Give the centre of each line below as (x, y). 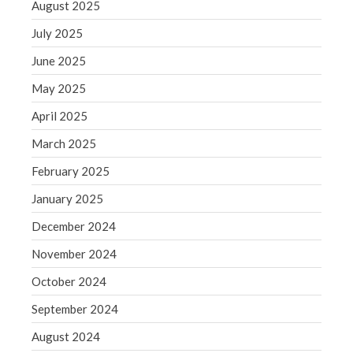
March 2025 (64, 144)
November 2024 (74, 254)
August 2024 (66, 337)
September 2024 (75, 309)
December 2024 (74, 227)
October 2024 (69, 282)
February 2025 (71, 171)
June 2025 (59, 61)
